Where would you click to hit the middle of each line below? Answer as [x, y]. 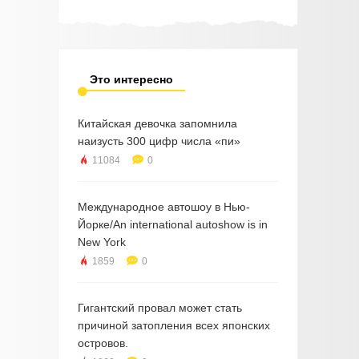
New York [101, 242]
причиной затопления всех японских [173, 326]
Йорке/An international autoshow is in [172, 225]
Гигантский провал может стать [159, 308]
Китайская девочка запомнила [157, 124]
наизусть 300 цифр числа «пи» [159, 141]
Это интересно [131, 80]
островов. [103, 343]
